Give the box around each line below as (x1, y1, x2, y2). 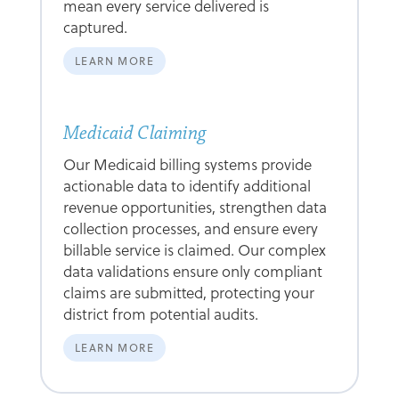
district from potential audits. (62, 302, 258, 325)
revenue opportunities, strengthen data (62, 195, 327, 218)
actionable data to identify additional (62, 174, 311, 197)
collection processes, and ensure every (62, 216, 318, 240)
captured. (62, 15, 127, 38)
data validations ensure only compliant (62, 259, 322, 282)
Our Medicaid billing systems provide (62, 152, 312, 175)
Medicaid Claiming (62, 120, 206, 145)
